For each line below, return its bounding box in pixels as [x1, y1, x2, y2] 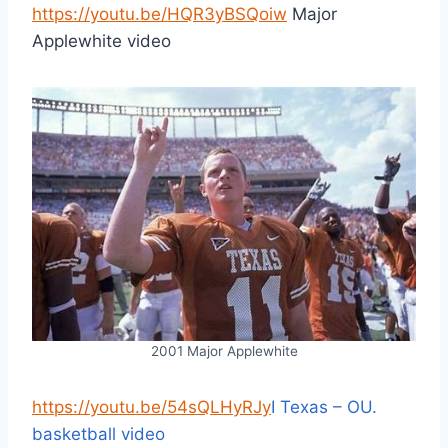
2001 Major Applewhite [150, 342, 298, 359]
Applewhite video [32, 30, 171, 51]
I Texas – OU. [271, 396, 377, 417]
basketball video [32, 423, 165, 444]
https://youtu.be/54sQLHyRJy [32, 396, 271, 417]
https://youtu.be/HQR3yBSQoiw [32, 3, 287, 24]
